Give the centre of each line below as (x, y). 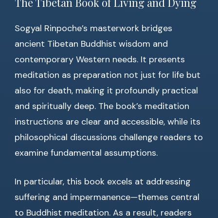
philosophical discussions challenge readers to (109, 137)
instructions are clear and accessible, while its (108, 122)
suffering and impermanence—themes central (107, 197)
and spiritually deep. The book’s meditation (102, 106)
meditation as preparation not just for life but (108, 75)
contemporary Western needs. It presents (100, 60)
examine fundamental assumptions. (86, 153)
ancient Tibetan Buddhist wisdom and (91, 44)
